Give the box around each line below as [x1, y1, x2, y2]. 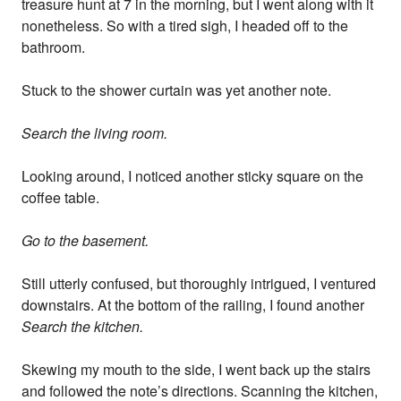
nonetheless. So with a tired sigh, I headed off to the [21, 15, 349, 37]
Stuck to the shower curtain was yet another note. [21, 80, 332, 101]
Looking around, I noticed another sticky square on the [21, 166, 364, 187]
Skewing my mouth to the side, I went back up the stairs [21, 359, 371, 380]
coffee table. [21, 187, 100, 209]
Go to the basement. [21, 230, 149, 252]
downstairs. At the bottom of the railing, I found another [21, 294, 365, 316]
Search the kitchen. [21, 316, 144, 337]
